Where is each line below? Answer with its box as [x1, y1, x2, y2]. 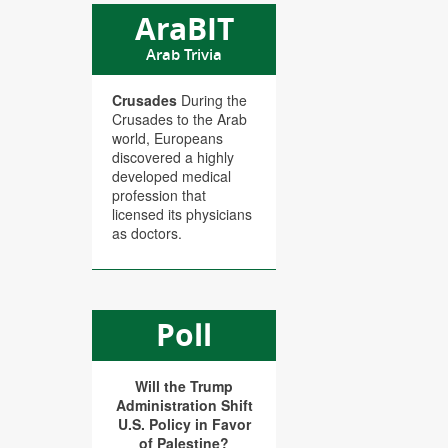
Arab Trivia [146, 44, 222, 65]
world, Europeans [112, 128, 223, 148]
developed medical [112, 166, 231, 186]
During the [177, 90, 247, 110]
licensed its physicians [112, 204, 252, 224]
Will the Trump [135, 376, 233, 396]
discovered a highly [112, 147, 234, 167]
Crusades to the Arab [112, 109, 247, 129]
